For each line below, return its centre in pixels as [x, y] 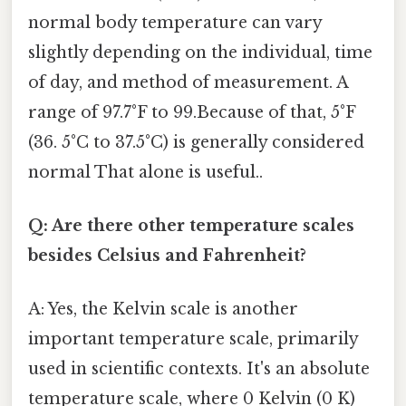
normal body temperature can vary [175, 22]
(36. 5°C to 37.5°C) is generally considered [196, 142]
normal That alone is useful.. [145, 172]
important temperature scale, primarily [193, 339]
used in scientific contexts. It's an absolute [199, 369]
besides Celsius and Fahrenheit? [167, 256]
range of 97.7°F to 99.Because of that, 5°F [192, 112]
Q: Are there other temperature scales [191, 226]
